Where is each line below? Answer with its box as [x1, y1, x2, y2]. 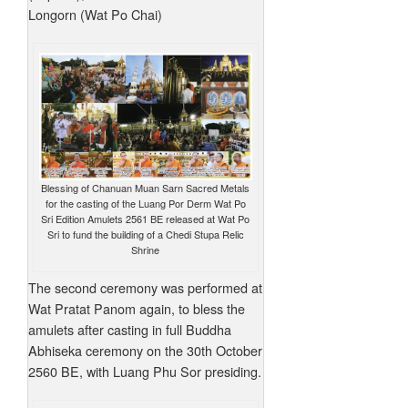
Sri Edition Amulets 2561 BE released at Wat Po [41, 211, 250, 227]
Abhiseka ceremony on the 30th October [28, 341, 262, 361]
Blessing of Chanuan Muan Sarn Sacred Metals [41, 180, 250, 196]
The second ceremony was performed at [28, 278, 262, 298]
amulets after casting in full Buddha [28, 320, 231, 340]
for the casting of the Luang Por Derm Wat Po [45, 196, 246, 211]
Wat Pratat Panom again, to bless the [28, 299, 245, 319]
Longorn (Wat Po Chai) [28, 5, 162, 25]
